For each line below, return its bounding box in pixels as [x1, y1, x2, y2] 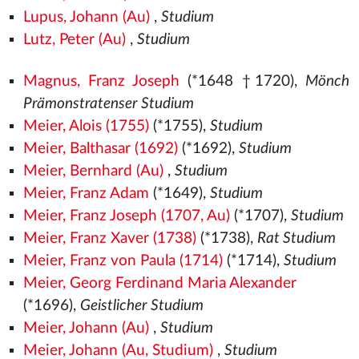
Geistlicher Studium [79, 298, 204, 313]
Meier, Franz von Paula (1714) [22, 253, 223, 268]
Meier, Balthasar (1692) [22, 141, 178, 156]
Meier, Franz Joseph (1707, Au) [22, 208, 230, 224]
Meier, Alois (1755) [22, 119, 149, 134]
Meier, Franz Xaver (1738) [22, 231, 196, 246]
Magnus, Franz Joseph [22, 74, 180, 89]
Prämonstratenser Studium [22, 96, 194, 111]
